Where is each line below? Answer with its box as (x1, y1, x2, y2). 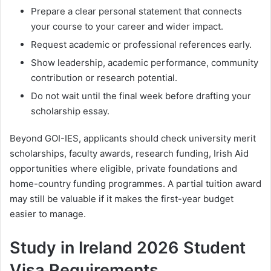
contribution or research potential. (31, 72, 177, 84)
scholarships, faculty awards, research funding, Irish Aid (10, 148, 249, 160)
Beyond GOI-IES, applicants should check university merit (10, 132, 256, 145)
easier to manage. (10, 208, 86, 220)
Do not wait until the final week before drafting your (31, 90, 251, 102)
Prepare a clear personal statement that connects (31, 5, 242, 18)
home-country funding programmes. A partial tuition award (10, 178, 261, 190)
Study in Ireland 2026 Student (10, 238, 246, 258)
